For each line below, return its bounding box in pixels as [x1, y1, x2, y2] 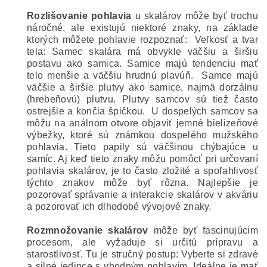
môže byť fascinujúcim [153, 225, 258, 235]
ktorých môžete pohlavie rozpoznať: [27, 35, 195, 45]
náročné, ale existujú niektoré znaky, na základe [27, 23, 258, 33]
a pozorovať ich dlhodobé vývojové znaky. [27, 201, 212, 212]
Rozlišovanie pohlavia [27, 11, 132, 21]
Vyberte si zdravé [181, 249, 258, 259]
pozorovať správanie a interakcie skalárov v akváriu [27, 190, 258, 200]
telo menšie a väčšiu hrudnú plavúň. [27, 70, 202, 80]
